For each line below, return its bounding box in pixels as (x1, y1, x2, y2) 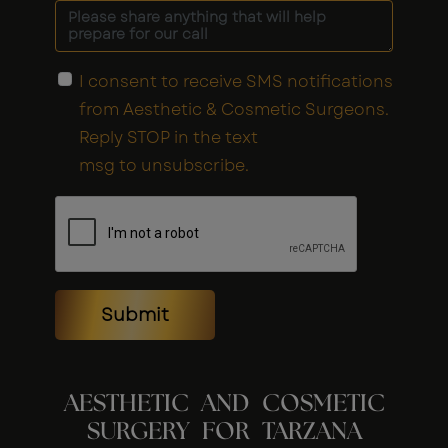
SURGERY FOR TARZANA (86, 420, 362, 445)
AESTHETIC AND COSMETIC (63, 392, 385, 417)
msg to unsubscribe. (79, 154, 249, 178)
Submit (101, 302, 169, 329)
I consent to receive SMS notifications (79, 70, 393, 94)
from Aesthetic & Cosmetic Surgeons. (79, 98, 389, 122)
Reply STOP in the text (79, 126, 258, 150)
